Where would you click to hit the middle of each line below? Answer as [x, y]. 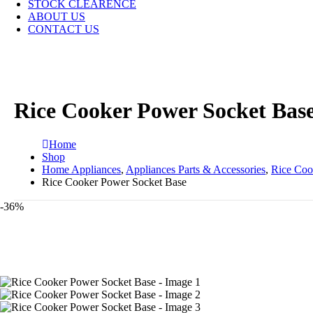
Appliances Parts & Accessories [196, 169]
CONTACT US [64, 29]
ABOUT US [57, 16]
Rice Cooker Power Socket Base [114, 182]
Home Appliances [81, 169]
